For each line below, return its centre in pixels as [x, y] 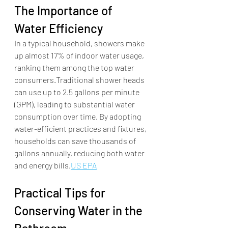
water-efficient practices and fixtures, [81, 129]
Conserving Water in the [80, 211]
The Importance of [65, 11]
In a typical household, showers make [80, 43]
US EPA [84, 165]
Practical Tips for [61, 193]
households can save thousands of [76, 141]
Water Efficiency [59, 28]
